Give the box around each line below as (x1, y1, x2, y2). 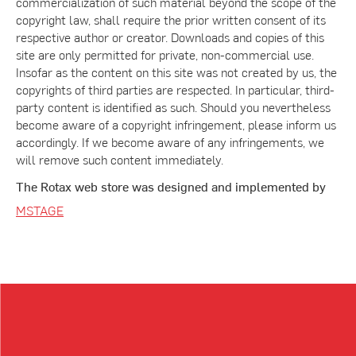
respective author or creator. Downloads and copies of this (16, 28, 324, 45)
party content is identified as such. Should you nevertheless (16, 98, 331, 115)
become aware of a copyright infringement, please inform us (16, 115, 336, 133)
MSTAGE (16, 201, 64, 219)
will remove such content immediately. (16, 150, 223, 168)
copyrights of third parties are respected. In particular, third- (16, 80, 335, 98)
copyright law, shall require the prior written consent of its (16, 10, 326, 28)
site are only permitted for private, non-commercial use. (16, 45, 314, 63)
